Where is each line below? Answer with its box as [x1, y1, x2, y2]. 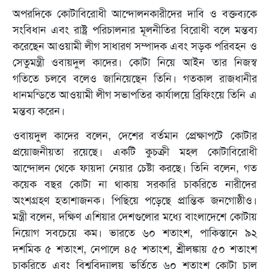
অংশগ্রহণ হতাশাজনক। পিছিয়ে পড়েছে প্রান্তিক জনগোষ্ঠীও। [12, 193, 257, 208]
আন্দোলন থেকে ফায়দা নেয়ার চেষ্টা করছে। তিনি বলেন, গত [12, 161, 257, 176]
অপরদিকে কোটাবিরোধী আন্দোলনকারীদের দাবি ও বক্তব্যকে [12, 7, 257, 22]
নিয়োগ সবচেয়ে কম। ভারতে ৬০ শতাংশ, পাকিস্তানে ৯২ [12, 226, 257, 241]
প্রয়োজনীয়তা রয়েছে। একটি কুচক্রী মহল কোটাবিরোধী [12, 145, 257, 160]
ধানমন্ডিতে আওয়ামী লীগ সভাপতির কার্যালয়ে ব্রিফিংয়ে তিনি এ [12, 88, 257, 103]
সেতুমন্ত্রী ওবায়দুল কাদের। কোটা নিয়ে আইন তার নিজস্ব [12, 55, 257, 70]
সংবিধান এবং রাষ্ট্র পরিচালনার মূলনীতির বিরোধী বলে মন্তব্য [12, 23, 257, 38]
